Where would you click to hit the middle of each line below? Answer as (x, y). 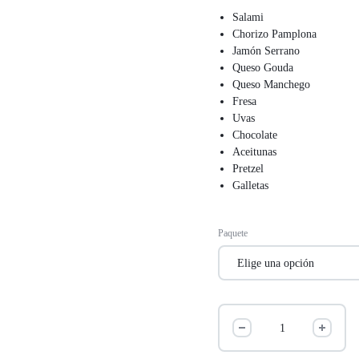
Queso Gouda (263, 68)
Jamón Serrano (266, 51)
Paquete (233, 233)
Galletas (251, 186)
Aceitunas (255, 152)
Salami (248, 17)
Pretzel (248, 169)
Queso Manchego (272, 85)
